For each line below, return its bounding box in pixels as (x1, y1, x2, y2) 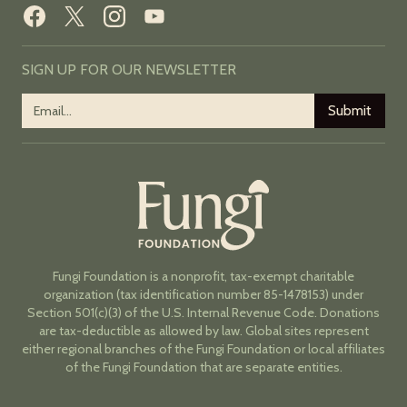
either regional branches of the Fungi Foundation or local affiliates (22, 340, 385, 357)
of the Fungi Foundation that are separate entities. (65, 358, 342, 375)
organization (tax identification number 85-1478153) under (44, 285, 363, 303)
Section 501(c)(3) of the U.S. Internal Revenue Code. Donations (27, 303, 380, 321)
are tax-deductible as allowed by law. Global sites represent (38, 322, 369, 339)
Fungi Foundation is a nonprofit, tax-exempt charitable (53, 267, 354, 284)
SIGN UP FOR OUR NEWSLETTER (22, 60, 236, 78)
